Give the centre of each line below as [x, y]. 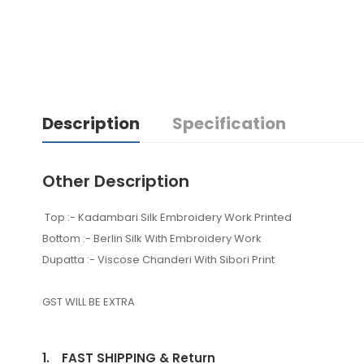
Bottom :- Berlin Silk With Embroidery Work [152, 238]
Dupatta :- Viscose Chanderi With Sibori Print [158, 259]
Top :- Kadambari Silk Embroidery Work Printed [169, 217]
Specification [229, 123]
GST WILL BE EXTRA [89, 301]
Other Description [116, 181]
